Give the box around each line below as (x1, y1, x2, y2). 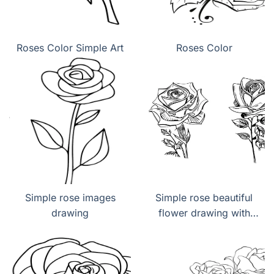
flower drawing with (158, 207, 250, 220)
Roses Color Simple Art (17, 42, 124, 54)
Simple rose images (24, 191, 116, 204)
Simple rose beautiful (155, 191, 253, 204)
